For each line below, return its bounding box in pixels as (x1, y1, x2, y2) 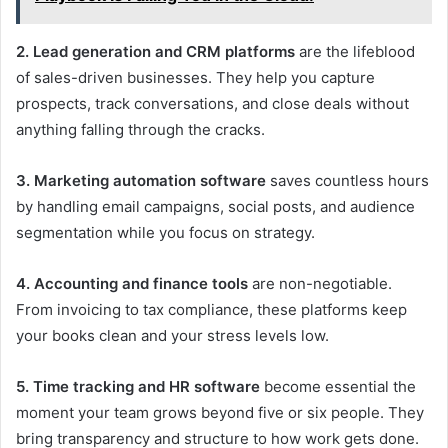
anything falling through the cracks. (16, 120, 265, 140)
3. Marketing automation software (16, 171, 266, 191)
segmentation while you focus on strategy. (16, 223, 315, 243)
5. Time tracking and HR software (16, 377, 260, 397)
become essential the (260, 377, 416, 397)
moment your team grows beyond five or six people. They (16, 403, 424, 423)
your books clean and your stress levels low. (16, 326, 329, 346)
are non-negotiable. (248, 274, 392, 294)
